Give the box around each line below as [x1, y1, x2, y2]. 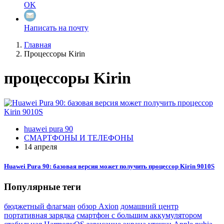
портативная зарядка [4, 210, 74, 219]
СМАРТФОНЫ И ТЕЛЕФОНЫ [24, 133, 133, 142]
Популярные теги [4, 181, 81, 192]
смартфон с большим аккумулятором [76, 210, 202, 219]
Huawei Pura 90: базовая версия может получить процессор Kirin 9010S [4, 162, 214, 170]
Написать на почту [24, 23, 88, 32]
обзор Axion [77, 201, 118, 210]
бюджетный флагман [4, 201, 75, 210]
